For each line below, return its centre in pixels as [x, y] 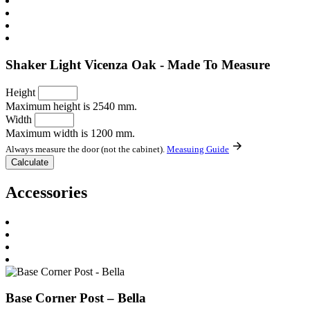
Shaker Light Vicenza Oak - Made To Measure [138, 65]
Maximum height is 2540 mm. [71, 106]
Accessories [46, 192]
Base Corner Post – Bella [76, 298]
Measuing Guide [198, 149]
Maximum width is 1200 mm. [70, 133]
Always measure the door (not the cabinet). [86, 149]
